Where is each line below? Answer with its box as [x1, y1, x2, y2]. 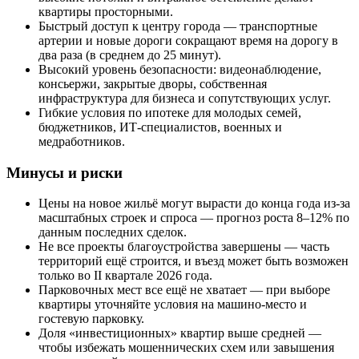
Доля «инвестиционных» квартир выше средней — [38, 326, 321, 341]
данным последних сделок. [38, 225, 187, 240]
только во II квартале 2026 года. [38, 268, 212, 283]
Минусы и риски [6, 163, 123, 181]
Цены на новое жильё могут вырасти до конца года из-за [38, 196, 350, 211]
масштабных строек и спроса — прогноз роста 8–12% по [38, 211, 349, 225]
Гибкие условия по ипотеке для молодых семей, [38, 105, 301, 119]
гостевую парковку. [38, 312, 144, 326]
